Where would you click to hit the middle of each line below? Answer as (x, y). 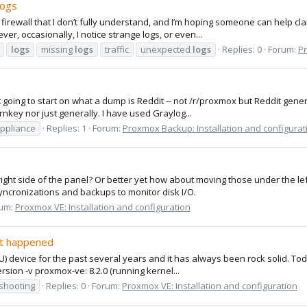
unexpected (167, 49)
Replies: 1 (66, 128)
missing (58, 49)
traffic (117, 49)
